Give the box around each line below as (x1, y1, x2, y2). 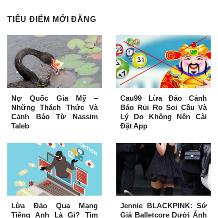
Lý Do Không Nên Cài (120, 112, 207, 121)
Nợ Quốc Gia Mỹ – (11, 93, 98, 102)
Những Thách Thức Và (11, 103, 98, 111)
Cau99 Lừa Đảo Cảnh (120, 93, 207, 102)
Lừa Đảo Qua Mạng (11, 201, 98, 210)
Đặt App (120, 121, 147, 130)
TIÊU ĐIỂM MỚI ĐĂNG (7, 15, 96, 24)
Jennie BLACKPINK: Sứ (120, 201, 207, 210)
